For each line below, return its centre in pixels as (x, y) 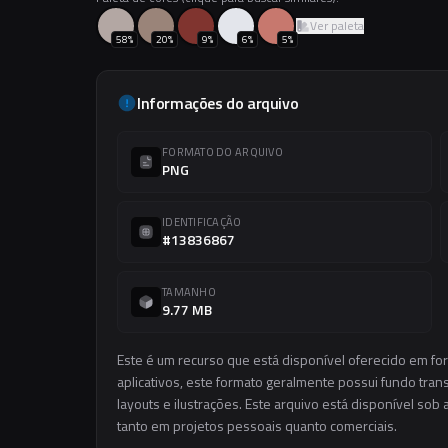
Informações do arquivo (218, 103)
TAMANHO (189, 292)
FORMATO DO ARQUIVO (222, 152)
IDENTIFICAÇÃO (202, 222)
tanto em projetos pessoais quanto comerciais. (257, 425)
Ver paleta (337, 25)
